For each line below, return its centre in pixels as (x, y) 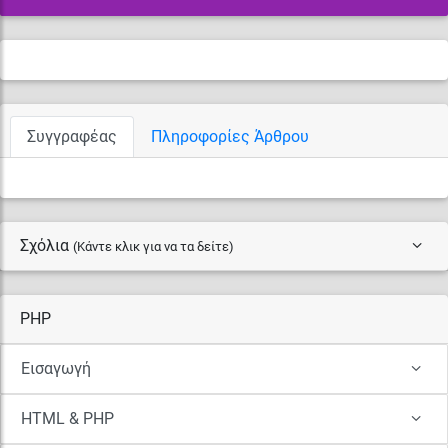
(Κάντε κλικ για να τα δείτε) (153, 246)
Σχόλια (46, 245)
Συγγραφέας (72, 136)
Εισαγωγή (56, 368)
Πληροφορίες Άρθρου (230, 136)
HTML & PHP (67, 418)
